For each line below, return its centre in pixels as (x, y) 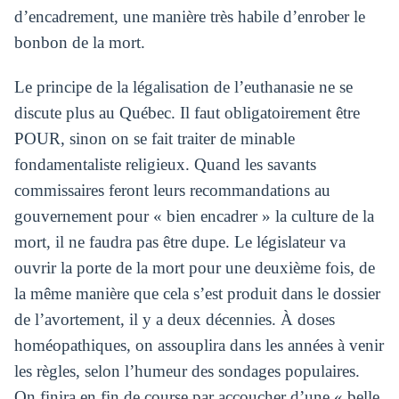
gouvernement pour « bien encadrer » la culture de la (194, 216)
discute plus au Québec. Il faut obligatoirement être (187, 112)
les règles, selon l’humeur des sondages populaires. (187, 370)
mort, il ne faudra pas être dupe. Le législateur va (179, 241)
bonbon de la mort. (79, 42)
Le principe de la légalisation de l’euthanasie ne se (183, 86)
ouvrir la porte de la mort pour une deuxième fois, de (194, 267)
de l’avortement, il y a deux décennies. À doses (174, 319)
